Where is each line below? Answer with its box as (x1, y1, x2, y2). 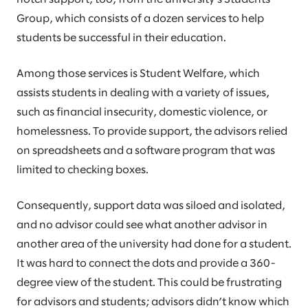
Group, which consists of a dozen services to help (16, 14, 264, 24)
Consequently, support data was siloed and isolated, (16, 201, 285, 211)
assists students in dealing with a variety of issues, (16, 88, 269, 98)
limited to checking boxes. (16, 165, 153, 175)
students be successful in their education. (16, 33, 226, 43)
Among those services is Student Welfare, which (16, 69, 260, 79)
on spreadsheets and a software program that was (16, 146, 275, 156)
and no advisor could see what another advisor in (16, 220, 267, 230)
